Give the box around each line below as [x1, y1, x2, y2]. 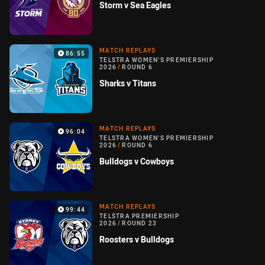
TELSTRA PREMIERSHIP [99, 212, 179, 221]
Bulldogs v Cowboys [99, 156, 174, 167]
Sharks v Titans [99, 77, 156, 89]
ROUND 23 [122, 219, 157, 228]
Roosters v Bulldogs [99, 234, 174, 245]
